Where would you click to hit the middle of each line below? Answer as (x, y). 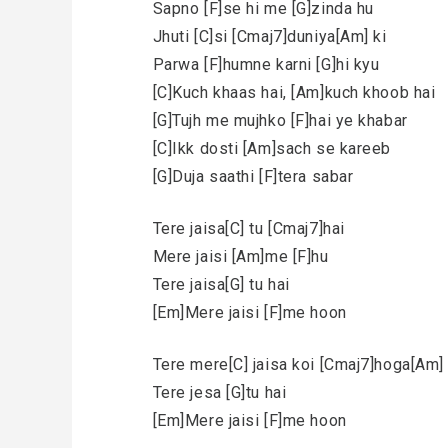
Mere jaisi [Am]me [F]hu (240, 256)
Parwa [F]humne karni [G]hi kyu (266, 64)
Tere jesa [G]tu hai (219, 392)
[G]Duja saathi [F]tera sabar (253, 176)
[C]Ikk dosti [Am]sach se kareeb (272, 148)
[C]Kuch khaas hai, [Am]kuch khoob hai (294, 92)
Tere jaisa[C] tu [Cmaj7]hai (248, 228)
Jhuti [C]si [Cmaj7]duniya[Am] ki (269, 36)
